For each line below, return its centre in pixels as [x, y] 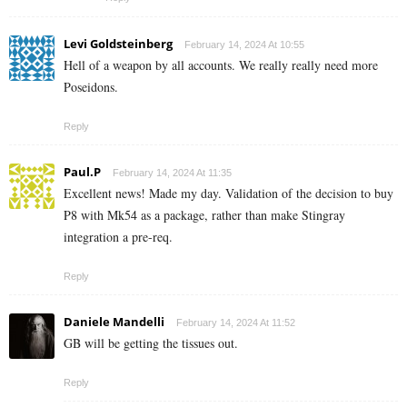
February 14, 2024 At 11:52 [236, 322]
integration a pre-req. [118, 236]
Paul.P [82, 171]
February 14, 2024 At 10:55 [244, 44]
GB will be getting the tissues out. [151, 342]
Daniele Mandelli [114, 321]
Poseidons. [91, 86]
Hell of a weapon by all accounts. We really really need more [221, 65]
